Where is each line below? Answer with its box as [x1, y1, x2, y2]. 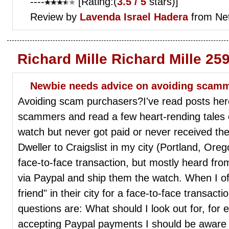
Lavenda [80, 11, 121, 22]
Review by [30, 11, 80, 22]
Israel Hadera [124, 11, 188, 22]
